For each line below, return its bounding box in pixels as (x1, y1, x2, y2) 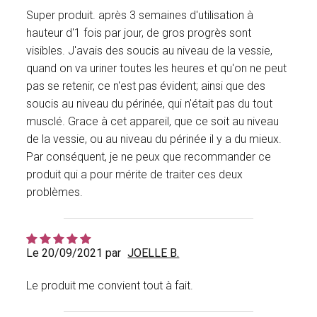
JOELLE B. (127, 246, 180, 260)
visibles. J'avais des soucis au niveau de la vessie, (26, 44, 273, 58)
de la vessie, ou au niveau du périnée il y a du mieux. (26, 132, 282, 146)
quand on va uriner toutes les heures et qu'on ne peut (26, 62, 287, 76)
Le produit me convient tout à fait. (26, 279, 194, 293)
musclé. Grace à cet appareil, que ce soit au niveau (26, 115, 279, 129)
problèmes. (26, 185, 83, 200)
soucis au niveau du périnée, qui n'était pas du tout (26, 97, 273, 111)
